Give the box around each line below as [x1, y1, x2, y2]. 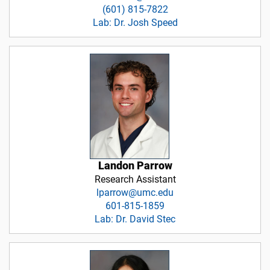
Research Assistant [94, 174, 176, 186]
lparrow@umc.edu [96, 187, 174, 199]
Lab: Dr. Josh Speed [92, 16, 178, 28]
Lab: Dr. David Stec [95, 213, 175, 225]
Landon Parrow [98, 160, 172, 172]
